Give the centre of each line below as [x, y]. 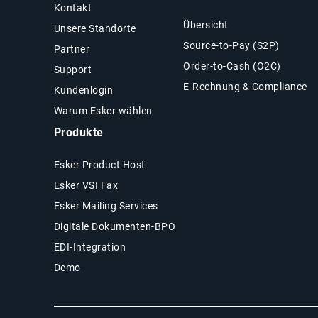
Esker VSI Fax [86, 185]
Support [73, 69]
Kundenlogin [83, 90]
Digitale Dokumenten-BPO [115, 226]
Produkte [78, 132]
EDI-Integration [90, 247]
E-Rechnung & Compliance [245, 86]
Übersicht [206, 24]
